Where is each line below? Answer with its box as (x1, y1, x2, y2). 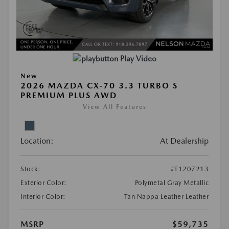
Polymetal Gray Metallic (134, 179, 209, 187)
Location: (20, 136, 54, 146)
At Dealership (160, 136, 209, 146)
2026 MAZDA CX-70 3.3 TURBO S (20, 81, 178, 90)
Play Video (120, 54, 156, 63)
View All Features (82, 103, 147, 110)
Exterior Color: (20, 179, 67, 187)
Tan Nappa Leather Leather (124, 193, 209, 200)
